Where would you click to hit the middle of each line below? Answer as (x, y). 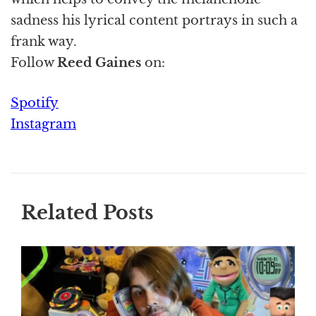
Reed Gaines (101, 63)
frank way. (44, 42)
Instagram (43, 124)
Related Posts (87, 213)
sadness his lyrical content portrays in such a (154, 21)
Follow (34, 63)
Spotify (35, 103)
